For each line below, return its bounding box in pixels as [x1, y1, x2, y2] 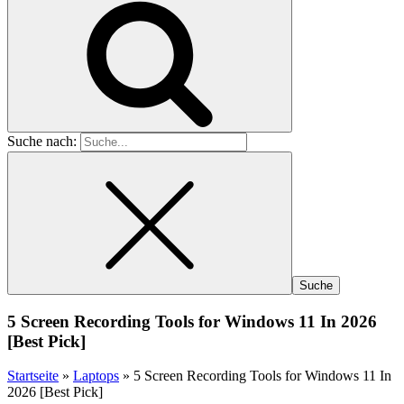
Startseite [7, 368, 59, 384]
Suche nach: [7, 133, 77, 149]
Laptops [73, 368, 119, 384]
